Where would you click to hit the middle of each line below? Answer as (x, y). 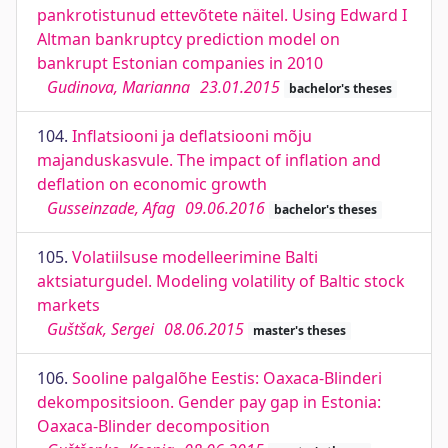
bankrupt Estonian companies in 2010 (180, 63)
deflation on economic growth (152, 184)
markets (68, 305)
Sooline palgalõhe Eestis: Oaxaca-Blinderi (227, 378)
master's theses (299, 330)
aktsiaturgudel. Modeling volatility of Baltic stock (221, 281)
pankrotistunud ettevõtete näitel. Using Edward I (222, 15)
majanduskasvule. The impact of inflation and (209, 160)
